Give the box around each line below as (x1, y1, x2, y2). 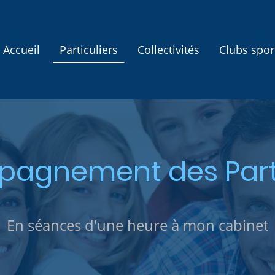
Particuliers (59, 42, 118, 57)
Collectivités (137, 42, 199, 57)
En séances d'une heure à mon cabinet (7, 214, 268, 235)
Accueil (2, 42, 40, 57)
